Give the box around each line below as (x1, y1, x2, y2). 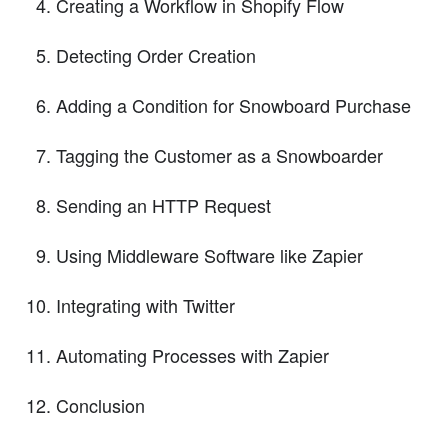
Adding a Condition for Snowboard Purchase (56, 91, 411, 118)
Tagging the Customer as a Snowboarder (56, 141, 383, 168)
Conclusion (56, 391, 145, 418)
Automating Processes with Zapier (56, 341, 329, 368)
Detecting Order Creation (56, 41, 256, 68)
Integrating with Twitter (56, 291, 235, 318)
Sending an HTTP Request (56, 191, 271, 218)
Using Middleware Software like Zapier (56, 241, 363, 268)
